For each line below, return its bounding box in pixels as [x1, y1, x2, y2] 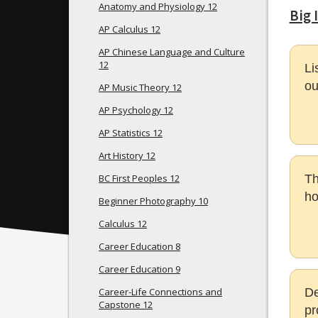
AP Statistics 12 [99, 126, 163, 139]
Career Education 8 [99, 240, 180, 253]
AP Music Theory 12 [99, 81, 182, 94]
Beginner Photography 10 [99, 194, 208, 207]
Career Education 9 [99, 263, 180, 275]
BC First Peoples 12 [99, 172, 180, 185]
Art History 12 [99, 149, 155, 162]
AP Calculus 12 [99, 23, 160, 35]
